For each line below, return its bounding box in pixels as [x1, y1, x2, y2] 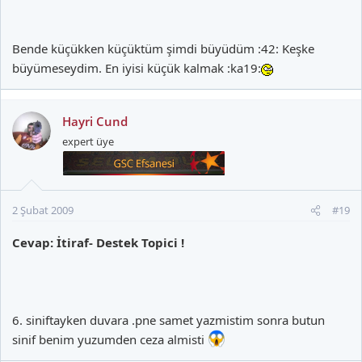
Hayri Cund [62, 113, 128, 130]
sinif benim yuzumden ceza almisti [12, 331, 208, 348]
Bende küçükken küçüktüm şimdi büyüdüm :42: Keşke [12, 40, 314, 57]
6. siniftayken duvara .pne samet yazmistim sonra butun [12, 312, 325, 329]
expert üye [62, 134, 114, 149]
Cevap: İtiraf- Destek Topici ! [12, 234, 184, 251]
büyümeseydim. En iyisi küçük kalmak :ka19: [12, 60, 261, 77]
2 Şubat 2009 [12, 203, 74, 218]
